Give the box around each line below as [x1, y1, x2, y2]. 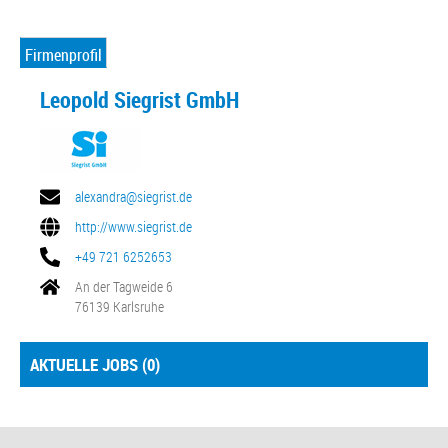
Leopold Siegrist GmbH [40, 85, 239, 114]
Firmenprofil [25, 44, 102, 66]
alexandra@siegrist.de [75, 187, 192, 206]
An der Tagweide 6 [75, 277, 173, 296]
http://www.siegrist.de [75, 217, 192, 236]
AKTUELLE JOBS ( [30, 353, 147, 376]
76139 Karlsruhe [75, 297, 164, 316]
